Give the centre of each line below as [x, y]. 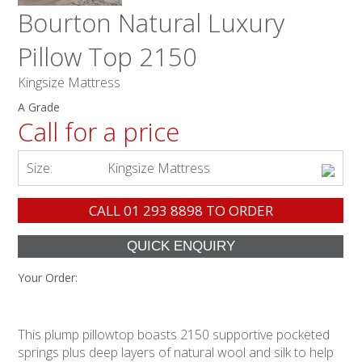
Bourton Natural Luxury [152, 23]
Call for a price [99, 132]
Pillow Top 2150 [108, 57]
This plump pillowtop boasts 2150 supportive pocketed [174, 335]
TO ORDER [238, 211]
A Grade [39, 107]
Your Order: [48, 278]
